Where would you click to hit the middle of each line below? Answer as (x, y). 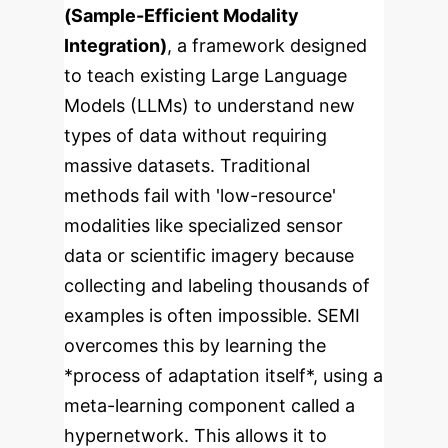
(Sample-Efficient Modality (181, 15)
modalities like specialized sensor (203, 225)
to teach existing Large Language (205, 75)
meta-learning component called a (209, 405)
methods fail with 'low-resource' (200, 195)
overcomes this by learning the (195, 345)
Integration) (115, 45)
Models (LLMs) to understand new (209, 105)
